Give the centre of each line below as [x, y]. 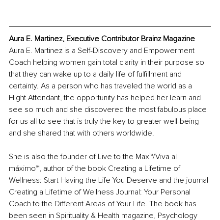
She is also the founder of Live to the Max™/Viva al [94, 156]
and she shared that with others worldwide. [82, 133]
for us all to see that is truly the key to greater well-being [105, 121]
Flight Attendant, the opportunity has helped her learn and [106, 97]
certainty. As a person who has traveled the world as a [101, 86]
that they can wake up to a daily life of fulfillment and [96, 74]
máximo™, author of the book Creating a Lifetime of [96, 168]
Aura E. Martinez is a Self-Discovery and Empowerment [103, 50]
